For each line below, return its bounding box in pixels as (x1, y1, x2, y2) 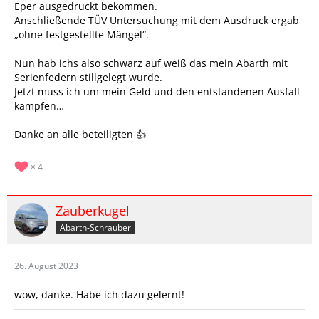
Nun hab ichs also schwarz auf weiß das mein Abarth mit (14, 56, 288, 70)
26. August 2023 (14, 260, 78, 272)
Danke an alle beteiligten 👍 (14, 127, 146, 141)
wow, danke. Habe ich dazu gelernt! (14, 288, 184, 301)
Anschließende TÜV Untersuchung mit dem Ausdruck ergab (14, 14, 299, 27)
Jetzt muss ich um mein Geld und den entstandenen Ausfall (14, 85, 300, 98)
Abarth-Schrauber (60, 221, 131, 234)
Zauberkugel (56, 202, 130, 219)
